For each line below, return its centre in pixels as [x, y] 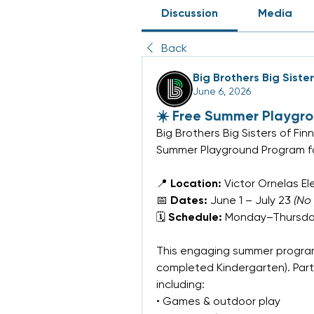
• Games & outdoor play [218, 301]
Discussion [190, 13]
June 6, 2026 [222, 91]
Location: [196, 183]
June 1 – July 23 [251, 200]
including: [180, 284]
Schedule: [195, 217]
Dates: [189, 200]
